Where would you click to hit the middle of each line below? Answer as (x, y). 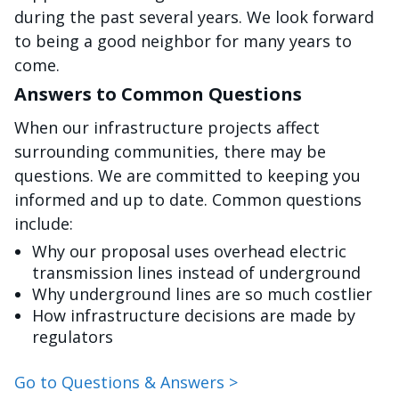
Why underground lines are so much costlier (202, 293)
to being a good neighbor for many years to (183, 41)
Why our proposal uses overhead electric (189, 251)
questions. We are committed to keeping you (187, 175)
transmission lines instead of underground (196, 272)
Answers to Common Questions (158, 94)
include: (44, 223)
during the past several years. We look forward (194, 16)
